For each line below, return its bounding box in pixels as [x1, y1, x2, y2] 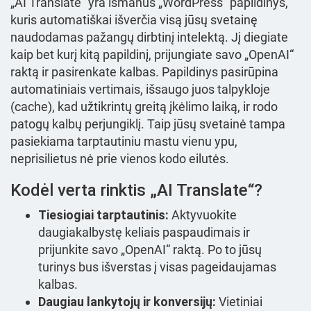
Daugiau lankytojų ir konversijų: [38, 294, 216, 309]
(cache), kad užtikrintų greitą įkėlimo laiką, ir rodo [10, 99, 278, 114]
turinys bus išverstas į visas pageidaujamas [38, 260, 276, 274]
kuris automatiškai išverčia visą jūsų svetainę [10, 12, 258, 27]
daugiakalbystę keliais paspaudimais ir [38, 225, 250, 239]
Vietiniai [216, 294, 262, 309]
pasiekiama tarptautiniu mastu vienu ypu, [10, 134, 237, 149]
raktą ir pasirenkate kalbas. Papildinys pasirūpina [10, 65, 278, 79]
